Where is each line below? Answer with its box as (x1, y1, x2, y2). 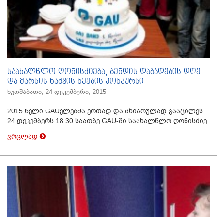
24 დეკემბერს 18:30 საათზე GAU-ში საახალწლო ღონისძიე (7, 117, 207, 125)
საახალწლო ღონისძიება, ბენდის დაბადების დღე (7, 67, 201, 77)
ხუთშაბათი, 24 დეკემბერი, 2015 (7, 88, 106, 96)
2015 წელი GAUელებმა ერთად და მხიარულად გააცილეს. (7, 107, 205, 115)
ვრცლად (7, 132, 40, 140)
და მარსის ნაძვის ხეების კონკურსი (7, 77, 144, 87)
